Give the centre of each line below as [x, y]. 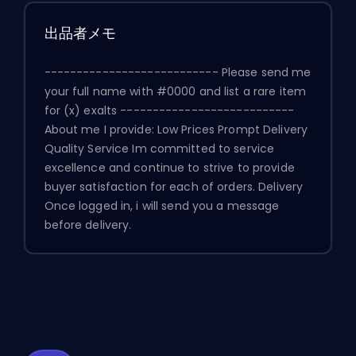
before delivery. [88, 224]
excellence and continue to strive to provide [169, 167]
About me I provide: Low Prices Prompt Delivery [176, 129]
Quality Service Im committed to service [159, 148]
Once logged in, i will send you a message [162, 205]
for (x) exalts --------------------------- [169, 110]
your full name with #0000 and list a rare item [175, 91]
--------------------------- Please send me [178, 72]
